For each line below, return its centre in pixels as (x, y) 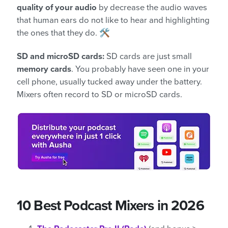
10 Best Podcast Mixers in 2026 (110, 205)
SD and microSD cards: (62, 56)
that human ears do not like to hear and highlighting (113, 20)
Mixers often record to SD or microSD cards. (99, 94)
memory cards (44, 69)
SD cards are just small (149, 56)
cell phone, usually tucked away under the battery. (109, 82)
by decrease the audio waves (153, 7)
